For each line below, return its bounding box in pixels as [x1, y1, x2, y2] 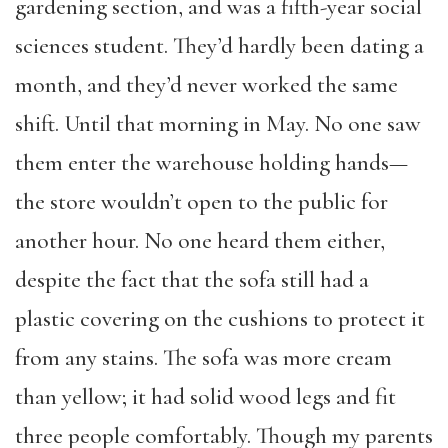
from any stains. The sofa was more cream [15, 343, 392, 372]
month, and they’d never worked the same [15, 70, 398, 99]
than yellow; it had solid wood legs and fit [15, 382, 396, 411]
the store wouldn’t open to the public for [15, 187, 388, 216]
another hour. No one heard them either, [15, 226, 385, 255]
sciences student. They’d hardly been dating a [15, 31, 424, 60]
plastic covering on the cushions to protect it [15, 304, 425, 333]
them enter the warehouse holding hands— [15, 148, 408, 177]
